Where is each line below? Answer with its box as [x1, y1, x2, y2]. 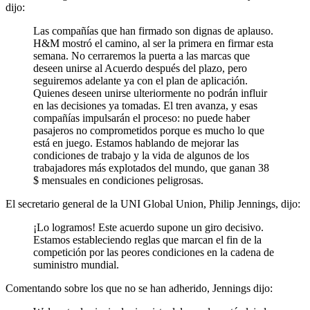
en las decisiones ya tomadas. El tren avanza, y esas [33, 99, 257, 111]
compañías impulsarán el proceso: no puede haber [33, 111, 250, 124]
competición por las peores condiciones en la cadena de [33, 246, 274, 258]
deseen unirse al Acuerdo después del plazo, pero [33, 62, 247, 74]
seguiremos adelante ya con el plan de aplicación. [33, 74, 248, 86]
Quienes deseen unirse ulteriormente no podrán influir [33, 86, 267, 99]
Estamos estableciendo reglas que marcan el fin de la [33, 233, 262, 246]
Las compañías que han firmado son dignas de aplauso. [33, 24, 273, 37]
